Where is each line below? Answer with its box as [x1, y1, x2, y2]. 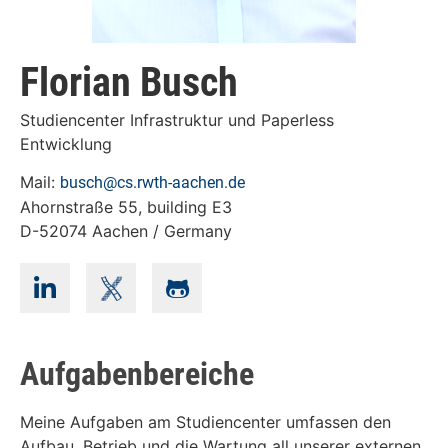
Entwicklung [20, 134, 112, 154]
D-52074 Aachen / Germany [20, 221, 232, 242]
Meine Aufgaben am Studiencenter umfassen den [20, 412, 391, 433]
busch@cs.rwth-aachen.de [60, 173, 245, 193]
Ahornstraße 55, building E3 [20, 197, 232, 218]
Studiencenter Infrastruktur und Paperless [20, 110, 334, 130]
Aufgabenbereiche [20, 355, 254, 394]
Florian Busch [20, 59, 238, 106]
